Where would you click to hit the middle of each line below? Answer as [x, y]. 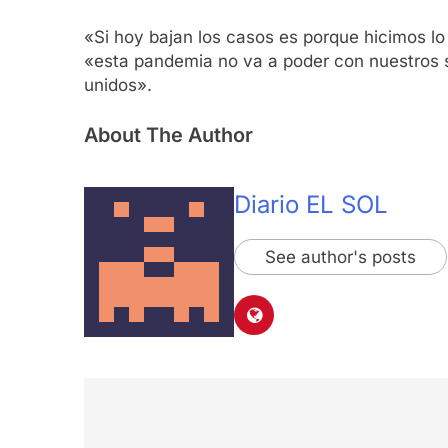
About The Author [168, 134]
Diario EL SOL [311, 204]
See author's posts [340, 256]
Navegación [167, 424]
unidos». [118, 85]
